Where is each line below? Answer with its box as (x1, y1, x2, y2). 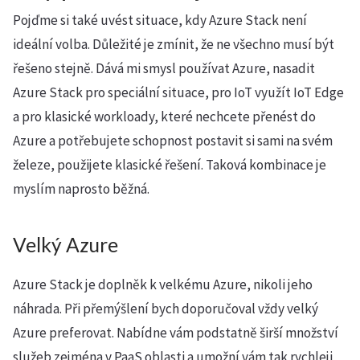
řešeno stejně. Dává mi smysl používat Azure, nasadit (13, 59, 315, 77)
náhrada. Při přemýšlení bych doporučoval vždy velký (13, 300, 318, 317)
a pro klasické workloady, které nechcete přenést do (13, 108, 316, 125)
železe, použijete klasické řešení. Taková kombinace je (13, 156, 326, 174)
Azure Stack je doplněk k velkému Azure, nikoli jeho (13, 276, 313, 293)
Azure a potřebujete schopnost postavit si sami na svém (13, 132, 333, 149)
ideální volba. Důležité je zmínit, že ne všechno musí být (13, 35, 334, 53)
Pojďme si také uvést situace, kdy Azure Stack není (13, 11, 307, 29)
